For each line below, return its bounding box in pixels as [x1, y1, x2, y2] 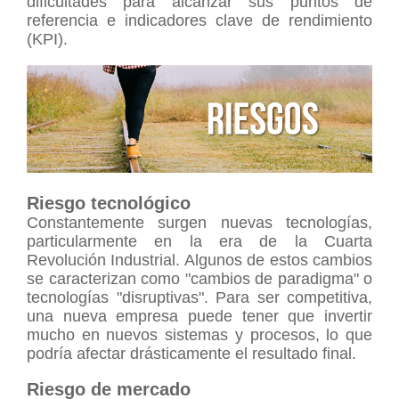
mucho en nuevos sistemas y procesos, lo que [27, 325, 372, 344]
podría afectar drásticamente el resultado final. [27, 344, 356, 362]
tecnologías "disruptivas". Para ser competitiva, [27, 288, 372, 306]
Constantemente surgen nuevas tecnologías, [27, 213, 372, 232]
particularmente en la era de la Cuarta [27, 232, 372, 250]
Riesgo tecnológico [27, 192, 191, 213]
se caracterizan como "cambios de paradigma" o [27, 269, 372, 288]
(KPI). [27, 30, 68, 48]
